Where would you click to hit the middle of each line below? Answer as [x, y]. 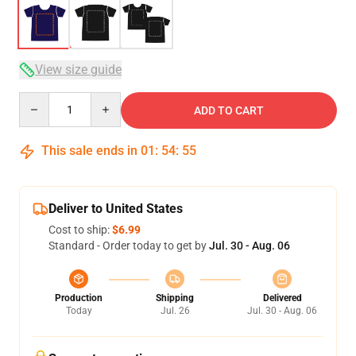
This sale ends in [89, 151]
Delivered [282, 298]
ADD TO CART [229, 110]
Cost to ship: [80, 230]
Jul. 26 [175, 311]
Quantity [40, 99]
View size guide [78, 70]
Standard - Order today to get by [129, 246]
